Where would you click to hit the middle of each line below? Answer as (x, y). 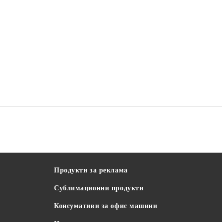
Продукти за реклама (91, 170)
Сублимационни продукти (99, 188)
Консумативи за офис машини (106, 206)
